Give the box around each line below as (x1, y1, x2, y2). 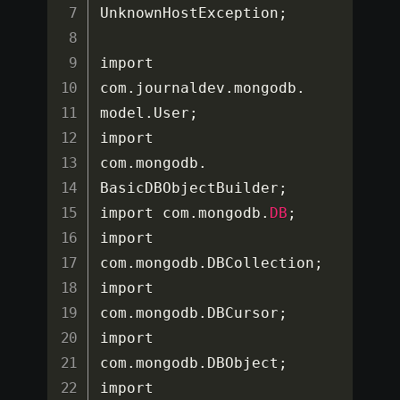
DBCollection (207, 254, 315, 272)
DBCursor (207, 304, 279, 322)
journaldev (136, 79, 226, 97)
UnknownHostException (100, 4, 279, 22)
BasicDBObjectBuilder (100, 179, 279, 197)
